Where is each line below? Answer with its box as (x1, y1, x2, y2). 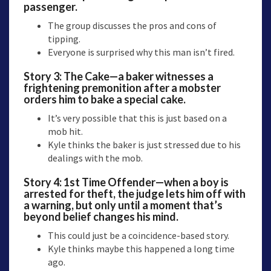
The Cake (64, 70, 109, 83)
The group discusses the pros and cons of (48, 19, 217, 32)
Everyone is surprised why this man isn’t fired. (48, 46, 235, 59)
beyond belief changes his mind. (24, 210, 178, 224)
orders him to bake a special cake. (24, 93, 186, 106)
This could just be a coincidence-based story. (48, 229, 229, 242)
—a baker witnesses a (109, 70, 214, 83)
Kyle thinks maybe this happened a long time (48, 243, 235, 255)
